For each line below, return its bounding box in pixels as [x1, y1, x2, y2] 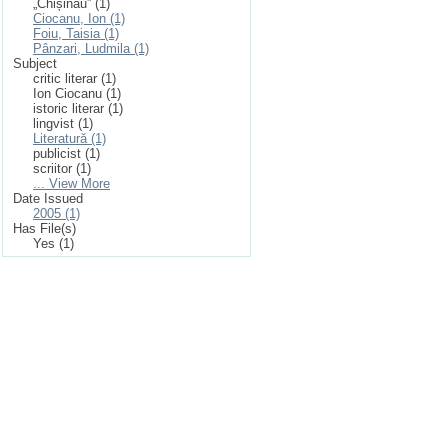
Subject [13, 56, 57, 71]
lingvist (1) [33, 116, 93, 131]
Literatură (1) [33, 131, 106, 146]
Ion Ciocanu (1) [33, 86, 121, 101]
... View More [33, 176, 110, 191]
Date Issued [13, 191, 83, 206]
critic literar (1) [33, 71, 116, 86]
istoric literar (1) [33, 101, 123, 116]
